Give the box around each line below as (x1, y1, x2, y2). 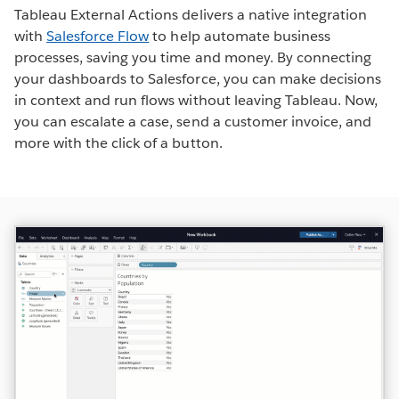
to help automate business (149, 26, 330, 45)
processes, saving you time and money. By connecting (14, 47, 371, 67)
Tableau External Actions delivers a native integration (14, 4, 368, 24)
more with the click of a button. (14, 133, 223, 152)
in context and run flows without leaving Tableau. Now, (14, 90, 379, 110)
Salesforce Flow (46, 26, 150, 45)
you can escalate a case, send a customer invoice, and (14, 111, 372, 131)
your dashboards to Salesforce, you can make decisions (14, 69, 382, 88)
